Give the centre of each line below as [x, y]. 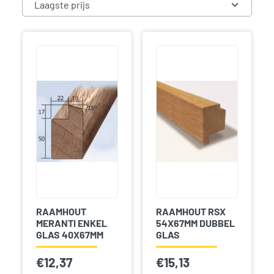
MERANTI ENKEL [71, 223]
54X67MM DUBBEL [195, 223]
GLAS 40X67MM [69, 234]
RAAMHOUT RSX [191, 211]
